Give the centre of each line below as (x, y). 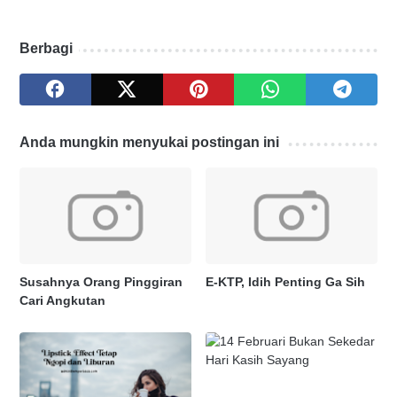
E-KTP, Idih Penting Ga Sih (286, 281)
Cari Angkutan (62, 300)
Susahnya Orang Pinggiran (101, 281)
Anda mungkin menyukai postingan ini (149, 142)
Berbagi (46, 48)
